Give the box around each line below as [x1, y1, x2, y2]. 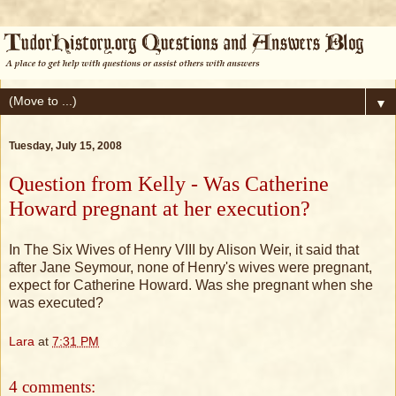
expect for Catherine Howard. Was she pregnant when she [9, 278, 373, 293]
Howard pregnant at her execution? [9, 195, 310, 220]
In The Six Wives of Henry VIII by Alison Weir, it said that [9, 242, 359, 258]
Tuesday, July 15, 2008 [9, 139, 122, 152]
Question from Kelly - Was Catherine [9, 171, 329, 195]
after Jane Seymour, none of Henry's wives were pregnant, [9, 260, 372, 276]
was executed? [9, 295, 103, 311]
